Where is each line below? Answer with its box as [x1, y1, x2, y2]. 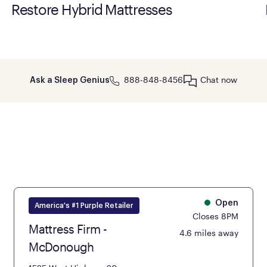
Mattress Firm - [29, 221, 107, 236]
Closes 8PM [192, 210, 238, 221]
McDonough [29, 239, 94, 254]
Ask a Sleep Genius [30, 76, 110, 85]
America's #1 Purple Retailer [35, 201, 134, 209]
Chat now [200, 74, 237, 85]
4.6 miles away [179, 227, 238, 238]
